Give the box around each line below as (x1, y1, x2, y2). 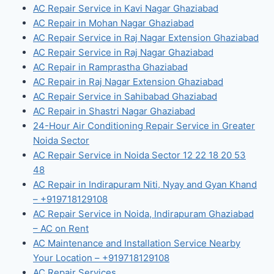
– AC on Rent (33, 222, 89, 234)
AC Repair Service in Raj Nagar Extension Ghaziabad (33, 31, 259, 43)
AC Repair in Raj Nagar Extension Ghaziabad (33, 75, 223, 87)
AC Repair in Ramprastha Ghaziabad (33, 61, 188, 73)
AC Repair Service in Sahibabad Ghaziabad (33, 90, 217, 102)
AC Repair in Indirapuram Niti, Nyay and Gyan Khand (33, 178, 257, 190)
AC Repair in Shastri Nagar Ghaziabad (33, 105, 195, 117)
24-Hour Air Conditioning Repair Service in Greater (33, 119, 255, 131)
